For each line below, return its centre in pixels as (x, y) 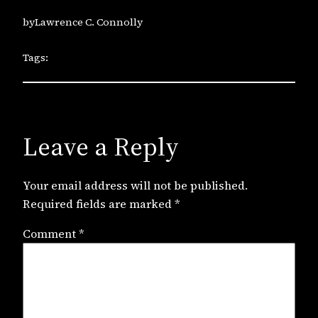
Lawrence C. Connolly (89, 22)
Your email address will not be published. (135, 186)
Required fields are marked (99, 204)
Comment (51, 234)
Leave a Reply (101, 146)
